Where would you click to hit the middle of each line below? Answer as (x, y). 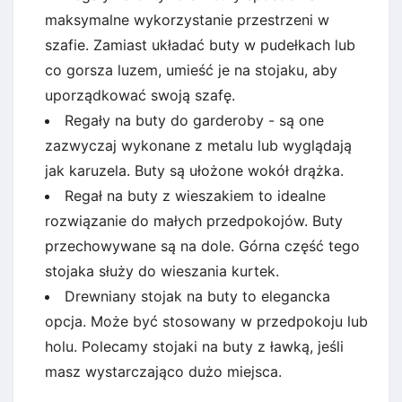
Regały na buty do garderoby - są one (194, 120)
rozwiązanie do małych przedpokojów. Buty (194, 220)
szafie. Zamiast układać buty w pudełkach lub (200, 44)
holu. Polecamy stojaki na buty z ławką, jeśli (194, 346)
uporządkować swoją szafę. (140, 95)
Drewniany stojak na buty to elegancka (197, 296)
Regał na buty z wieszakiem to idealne (195, 195)
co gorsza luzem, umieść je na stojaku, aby (191, 70)
